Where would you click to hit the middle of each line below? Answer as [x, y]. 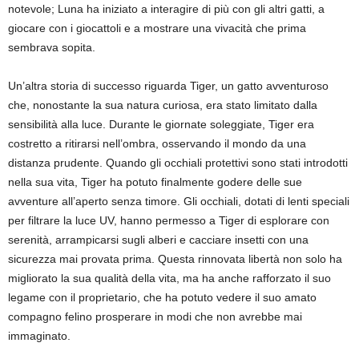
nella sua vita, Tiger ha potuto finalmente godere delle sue [155, 182]
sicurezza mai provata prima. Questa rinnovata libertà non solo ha [175, 259]
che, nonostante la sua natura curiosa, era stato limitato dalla [163, 105]
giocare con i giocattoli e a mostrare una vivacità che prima [157, 28]
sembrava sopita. [52, 47]
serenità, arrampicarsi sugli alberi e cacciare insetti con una [158, 240]
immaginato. [39, 336]
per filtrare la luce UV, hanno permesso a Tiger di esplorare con [169, 220]
